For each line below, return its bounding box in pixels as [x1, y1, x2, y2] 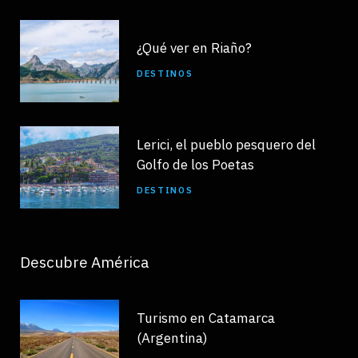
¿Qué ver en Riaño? [137, 39, 252, 58]
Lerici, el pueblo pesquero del [137, 135, 316, 153]
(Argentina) [137, 328, 208, 347]
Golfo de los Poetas [137, 155, 254, 173]
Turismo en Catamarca [137, 308, 275, 327]
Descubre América [20, 252, 149, 272]
